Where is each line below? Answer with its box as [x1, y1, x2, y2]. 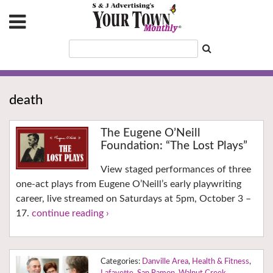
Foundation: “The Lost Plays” [100, 140, 247, 152]
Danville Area [141, 258, 188, 266]
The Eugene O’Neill [100, 127, 200, 140]
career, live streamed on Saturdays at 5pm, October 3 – [16, 194, 251, 204]
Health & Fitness [191, 258, 249, 266]
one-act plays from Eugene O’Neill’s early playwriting [16, 179, 241, 190]
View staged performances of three [100, 165, 251, 175]
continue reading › [32, 208, 109, 219]
